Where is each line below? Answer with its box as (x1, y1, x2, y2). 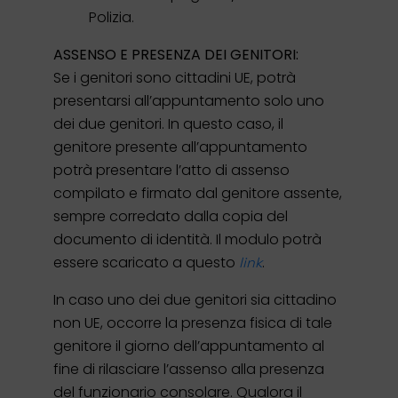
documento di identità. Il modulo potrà (53, 228, 322, 250)
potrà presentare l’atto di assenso (53, 159, 290, 180)
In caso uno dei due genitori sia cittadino (53, 289, 337, 310)
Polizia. (89, 6, 134, 28)
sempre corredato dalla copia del (53, 205, 288, 227)
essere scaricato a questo (53, 251, 239, 273)
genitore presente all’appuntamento (53, 136, 307, 157)
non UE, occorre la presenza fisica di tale (53, 312, 332, 333)
